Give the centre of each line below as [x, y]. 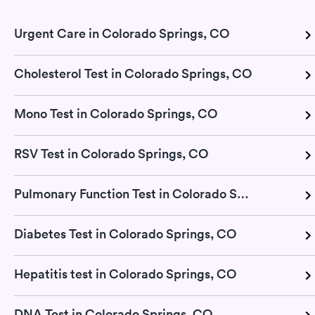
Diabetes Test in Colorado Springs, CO [125, 233]
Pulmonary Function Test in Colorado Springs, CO [243, 193]
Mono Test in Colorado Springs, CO [116, 113]
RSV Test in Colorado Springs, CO [111, 153]
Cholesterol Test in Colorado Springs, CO [133, 73]
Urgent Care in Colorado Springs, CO [122, 33]
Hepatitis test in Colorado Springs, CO [125, 274]
